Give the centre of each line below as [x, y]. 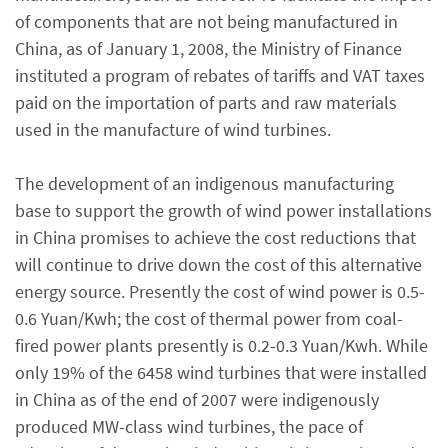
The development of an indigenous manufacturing [204, 183]
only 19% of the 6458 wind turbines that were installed [221, 372]
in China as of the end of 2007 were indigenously [197, 399]
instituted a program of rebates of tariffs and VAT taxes [220, 75]
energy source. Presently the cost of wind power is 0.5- [220, 291]
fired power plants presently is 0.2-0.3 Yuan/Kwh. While [221, 345]
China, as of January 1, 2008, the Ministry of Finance [208, 48]
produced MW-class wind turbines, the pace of [189, 426]
